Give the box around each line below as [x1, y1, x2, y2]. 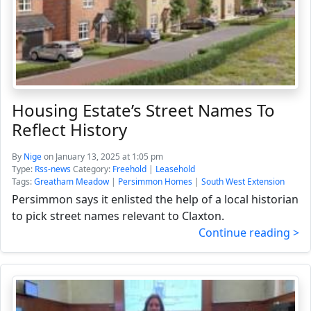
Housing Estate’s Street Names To [12, 99, 275, 121]
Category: [71, 163, 112, 175]
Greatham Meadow [34, 176, 109, 187]
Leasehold [155, 163, 195, 175]
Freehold [112, 163, 146, 175]
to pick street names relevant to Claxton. [12, 208, 224, 224]
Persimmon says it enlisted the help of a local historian [12, 192, 299, 207]
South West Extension [201, 176, 285, 187]
